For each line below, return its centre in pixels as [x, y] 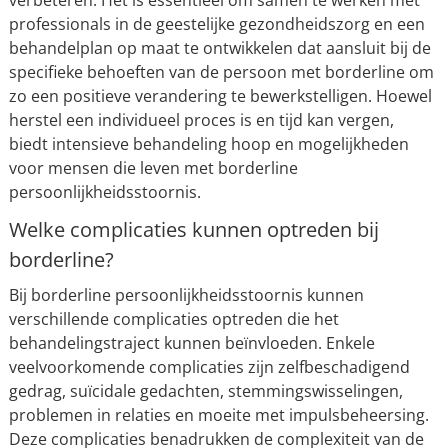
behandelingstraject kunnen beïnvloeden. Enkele [191, 343]
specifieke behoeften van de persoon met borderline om [221, 72]
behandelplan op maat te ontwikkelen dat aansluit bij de [219, 48]
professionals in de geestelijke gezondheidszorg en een [216, 24]
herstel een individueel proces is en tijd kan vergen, [201, 120]
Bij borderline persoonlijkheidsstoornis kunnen [186, 295]
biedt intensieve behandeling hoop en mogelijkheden [208, 144]
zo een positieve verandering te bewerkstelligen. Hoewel [220, 96]
